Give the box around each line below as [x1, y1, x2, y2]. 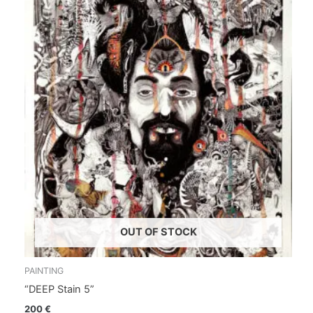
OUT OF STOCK [119, 225, 197, 238]
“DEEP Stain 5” [24, 283, 94, 296]
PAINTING [24, 265, 64, 277]
